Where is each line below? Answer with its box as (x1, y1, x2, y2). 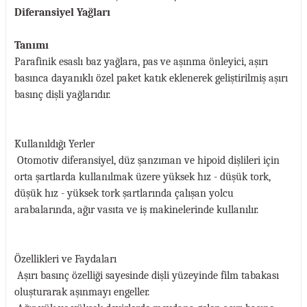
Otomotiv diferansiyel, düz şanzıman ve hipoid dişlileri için (14, 154, 280, 167)
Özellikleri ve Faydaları (14, 253, 116, 265)
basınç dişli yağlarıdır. (14, 88, 110, 101)
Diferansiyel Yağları (14, 6, 110, 19)
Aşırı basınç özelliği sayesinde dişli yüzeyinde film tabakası (14, 269, 279, 282)
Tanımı (14, 39, 49, 51)
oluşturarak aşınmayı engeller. (14, 286, 149, 298)
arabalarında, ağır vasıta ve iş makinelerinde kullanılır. (14, 204, 258, 216)
